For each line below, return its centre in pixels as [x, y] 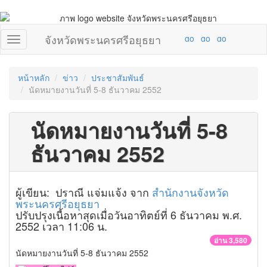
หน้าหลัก [34, 77]
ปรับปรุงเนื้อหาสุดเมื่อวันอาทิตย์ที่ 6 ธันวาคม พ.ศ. [129, 215]
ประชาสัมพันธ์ [118, 77]
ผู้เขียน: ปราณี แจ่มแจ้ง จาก [84, 192]
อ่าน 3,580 [231, 240]
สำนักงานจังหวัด [190, 192]
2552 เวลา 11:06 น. [61, 226]
